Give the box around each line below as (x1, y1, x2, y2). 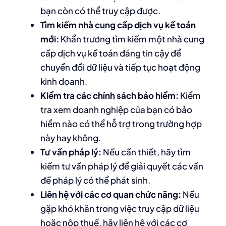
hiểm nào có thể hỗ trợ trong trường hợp (40, 118, 202, 129)
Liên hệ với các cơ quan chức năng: (40, 189, 181, 200)
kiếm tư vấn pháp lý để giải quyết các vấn (40, 160, 203, 172)
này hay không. (40, 132, 101, 143)
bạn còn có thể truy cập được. (40, 5, 160, 16)
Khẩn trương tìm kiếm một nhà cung (59, 33, 204, 44)
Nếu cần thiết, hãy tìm (101, 146, 191, 157)
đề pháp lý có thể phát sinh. (40, 175, 150, 186)
